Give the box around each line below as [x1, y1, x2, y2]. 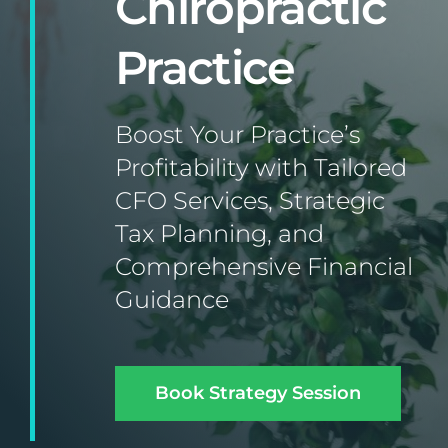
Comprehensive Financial [114, 252, 413, 281]
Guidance [114, 285, 229, 314]
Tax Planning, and [114, 219, 324, 248]
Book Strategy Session [154, 382, 361, 404]
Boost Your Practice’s [114, 120, 360, 149]
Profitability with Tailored [114, 153, 407, 182]
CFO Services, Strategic [114, 186, 385, 215]
